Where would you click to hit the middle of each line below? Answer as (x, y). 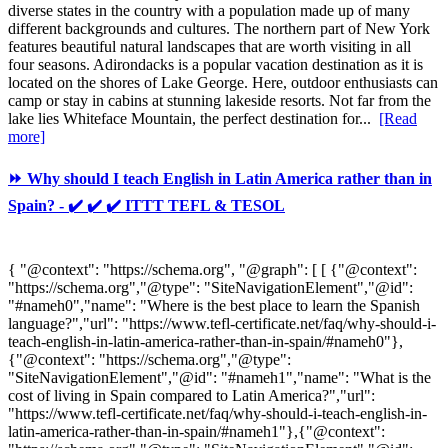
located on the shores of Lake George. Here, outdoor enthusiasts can (223, 83)
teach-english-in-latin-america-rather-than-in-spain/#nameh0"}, (205, 341)
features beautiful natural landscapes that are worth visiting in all (209, 47)
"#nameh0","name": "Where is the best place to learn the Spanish (214, 305)
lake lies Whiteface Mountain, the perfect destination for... (193, 119)
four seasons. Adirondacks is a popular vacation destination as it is (215, 65)
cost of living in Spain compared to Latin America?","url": (191, 395)
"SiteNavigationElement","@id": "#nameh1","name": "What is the (219, 377)
